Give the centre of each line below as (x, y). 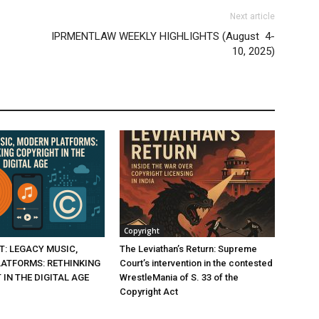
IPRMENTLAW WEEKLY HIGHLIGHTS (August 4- (163, 36)
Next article (252, 16)
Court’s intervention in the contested (196, 263)
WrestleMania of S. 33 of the (179, 277)
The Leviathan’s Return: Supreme (188, 249)
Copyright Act (149, 292)
